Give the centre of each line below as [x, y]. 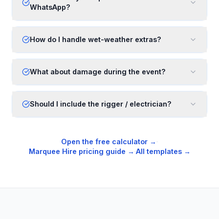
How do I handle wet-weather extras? [96, 39]
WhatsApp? [50, 7]
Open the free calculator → [109, 142]
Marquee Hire [53, 151]
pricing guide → [105, 151]
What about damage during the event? [98, 72]
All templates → [163, 151]
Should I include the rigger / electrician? [101, 104]
